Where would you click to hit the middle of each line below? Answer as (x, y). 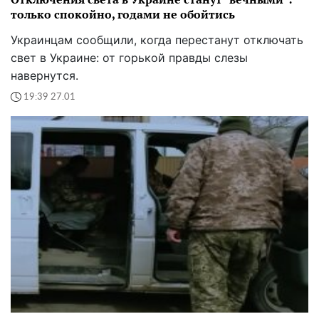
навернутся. (45, 76)
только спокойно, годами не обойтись (123, 15)
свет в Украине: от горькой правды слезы (129, 58)
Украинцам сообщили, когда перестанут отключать (157, 40)
